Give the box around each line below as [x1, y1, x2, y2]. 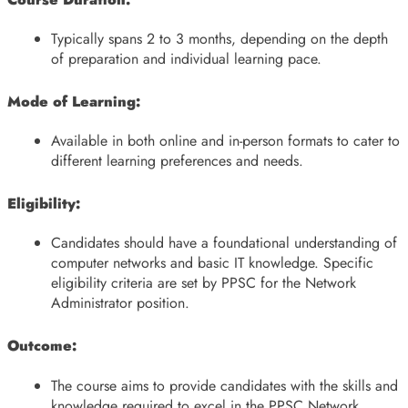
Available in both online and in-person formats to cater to [51, 130, 400, 152]
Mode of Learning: [7, 90, 140, 112]
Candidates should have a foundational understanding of [51, 232, 397, 254]
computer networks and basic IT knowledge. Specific [51, 252, 373, 274]
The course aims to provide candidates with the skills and [51, 374, 398, 396]
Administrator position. [51, 292, 189, 314]
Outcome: [7, 335, 76, 357]
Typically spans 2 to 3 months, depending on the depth [51, 27, 388, 49]
